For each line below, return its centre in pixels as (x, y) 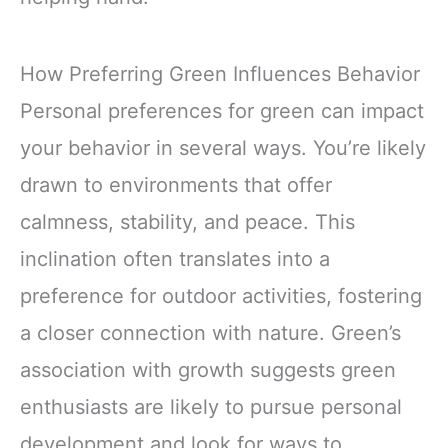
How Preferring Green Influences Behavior (220, 74)
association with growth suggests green (208, 370)
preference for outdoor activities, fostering (221, 296)
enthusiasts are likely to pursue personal (211, 407)
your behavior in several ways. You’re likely (223, 148)
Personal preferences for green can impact (222, 111)
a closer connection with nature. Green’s (210, 333)
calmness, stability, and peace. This (187, 222)
